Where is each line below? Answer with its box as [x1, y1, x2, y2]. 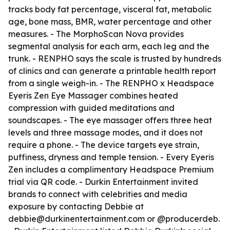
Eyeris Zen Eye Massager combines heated [8, 90, 178, 101]
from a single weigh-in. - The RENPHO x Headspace [8, 78, 214, 88]
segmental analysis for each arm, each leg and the [8, 41, 209, 51]
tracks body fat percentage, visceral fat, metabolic [8, 4, 212, 14]
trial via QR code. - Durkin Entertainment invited [8, 177, 198, 187]
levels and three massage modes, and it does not [8, 127, 203, 138]
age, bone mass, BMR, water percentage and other [8, 16, 212, 27]
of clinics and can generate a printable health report [8, 66, 216, 76]
